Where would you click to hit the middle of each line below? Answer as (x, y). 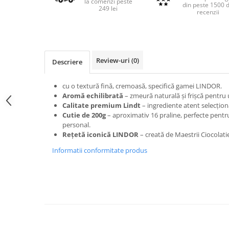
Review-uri (114, 60)
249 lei (108, 8)
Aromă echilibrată (93, 96)
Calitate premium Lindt (101, 105)
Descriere (67, 62)
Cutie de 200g (84, 115)
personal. (76, 125)
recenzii (208, 12)
